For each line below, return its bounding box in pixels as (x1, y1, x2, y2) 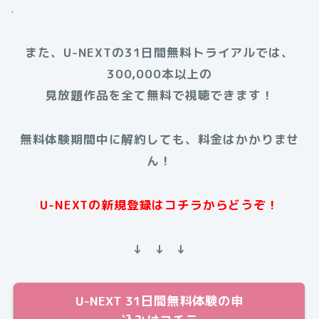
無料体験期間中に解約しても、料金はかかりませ (19, 130, 300, 147)
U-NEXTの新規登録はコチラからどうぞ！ (40, 196, 279, 213)
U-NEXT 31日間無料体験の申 (75, 291, 244, 310)
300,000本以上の (106, 65, 213, 82)
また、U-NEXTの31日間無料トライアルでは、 (25, 43, 294, 61)
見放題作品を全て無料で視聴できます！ (45, 86, 274, 103)
